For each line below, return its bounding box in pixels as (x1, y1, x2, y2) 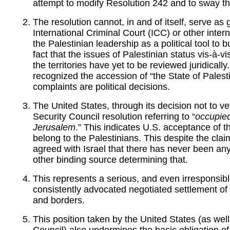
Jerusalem (33, 122, 75, 132)
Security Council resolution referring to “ (33, 111, 195, 122)
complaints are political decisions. (33, 81, 170, 92)
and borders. (33, 195, 85, 205)
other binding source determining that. (33, 154, 188, 165)
